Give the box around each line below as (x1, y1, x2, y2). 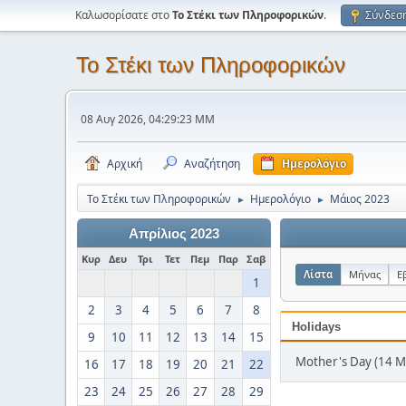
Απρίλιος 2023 (129, 227, 219, 241)
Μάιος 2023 (330, 191, 390, 207)
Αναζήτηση (184, 156, 240, 171)
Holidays (292, 320, 341, 333)
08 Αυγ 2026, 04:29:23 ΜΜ (81, 111, 215, 127)
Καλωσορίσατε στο (75, 7, 172, 23)
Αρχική (107, 156, 142, 171)
